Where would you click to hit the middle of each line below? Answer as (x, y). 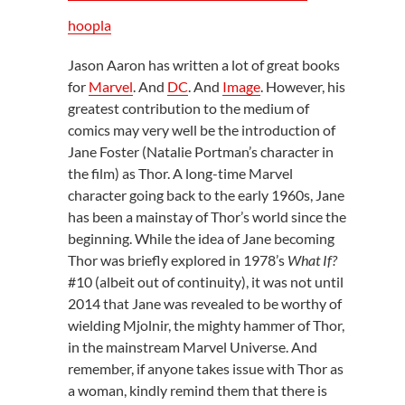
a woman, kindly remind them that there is (197, 391)
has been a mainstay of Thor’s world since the (207, 217)
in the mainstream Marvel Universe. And (192, 347)
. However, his (302, 87)
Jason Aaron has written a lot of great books (203, 65)
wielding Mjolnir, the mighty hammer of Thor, (206, 325)
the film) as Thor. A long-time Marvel (180, 174)
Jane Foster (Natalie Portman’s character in (200, 152)
